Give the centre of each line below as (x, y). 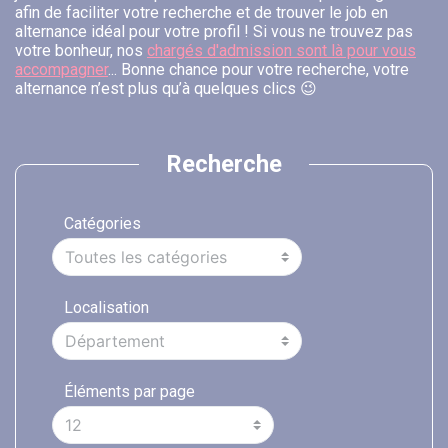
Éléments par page (129, 392)
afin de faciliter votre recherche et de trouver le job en (201, 13)
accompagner (61, 70)
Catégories (102, 224)
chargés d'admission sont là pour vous (281, 51)
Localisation (106, 308)
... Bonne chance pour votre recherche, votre (258, 70)
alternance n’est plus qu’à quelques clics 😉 (166, 89)
